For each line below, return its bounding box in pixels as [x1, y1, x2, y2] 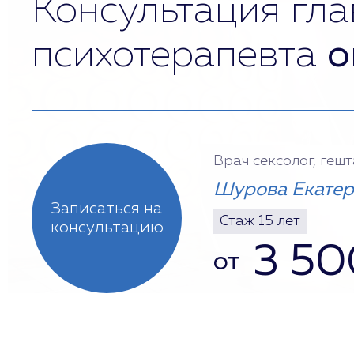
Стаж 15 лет [220, 214, 300, 228]
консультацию [50, 220, 164, 235]
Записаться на [51, 201, 162, 217]
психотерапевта [32, 37, 327, 75]
